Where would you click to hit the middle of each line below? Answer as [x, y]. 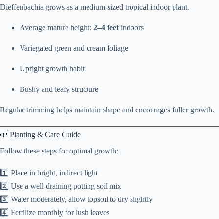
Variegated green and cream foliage [74, 48]
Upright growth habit [52, 68]
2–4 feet [106, 27]
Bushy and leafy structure [59, 89]
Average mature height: [56, 27]
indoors [131, 27]
